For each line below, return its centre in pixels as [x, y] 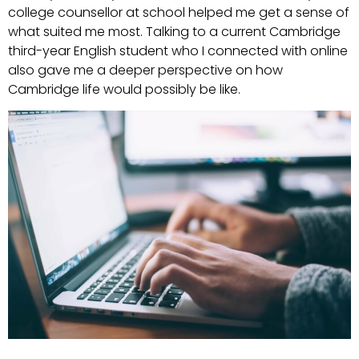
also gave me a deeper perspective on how [145, 70]
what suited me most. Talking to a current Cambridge [174, 31]
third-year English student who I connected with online [178, 50]
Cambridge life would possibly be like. [124, 89]
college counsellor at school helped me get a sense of [179, 12]
